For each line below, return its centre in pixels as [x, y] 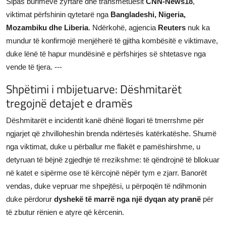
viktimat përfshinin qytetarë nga [58, 14]
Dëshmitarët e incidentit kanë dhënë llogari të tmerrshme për [105, 120]
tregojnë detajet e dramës [69, 103]
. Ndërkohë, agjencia [123, 27]
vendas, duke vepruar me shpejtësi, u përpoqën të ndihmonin [106, 186]
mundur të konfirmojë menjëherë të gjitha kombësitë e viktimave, [112, 40]
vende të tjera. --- [34, 67]
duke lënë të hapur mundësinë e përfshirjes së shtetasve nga [106, 53]
